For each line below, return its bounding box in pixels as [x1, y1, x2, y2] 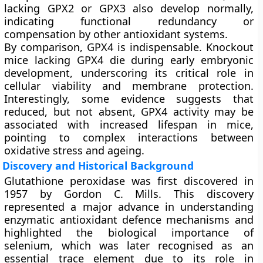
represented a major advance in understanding [4, 200, 254, 214]
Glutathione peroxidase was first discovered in [4, 174, 254, 188]
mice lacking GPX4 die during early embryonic [4, 53, 254, 67]
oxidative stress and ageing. [4, 143, 145, 157]
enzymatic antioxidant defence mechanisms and [4, 213, 254, 227]
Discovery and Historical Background [2, 159, 194, 173]
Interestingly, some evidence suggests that [4, 92, 254, 106]
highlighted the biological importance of [4, 225, 254, 240]
